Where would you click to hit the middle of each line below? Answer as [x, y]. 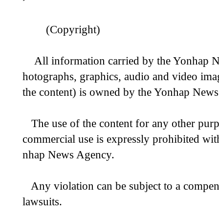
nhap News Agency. [68, 155]
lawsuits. [42, 202]
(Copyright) [61, 30]
